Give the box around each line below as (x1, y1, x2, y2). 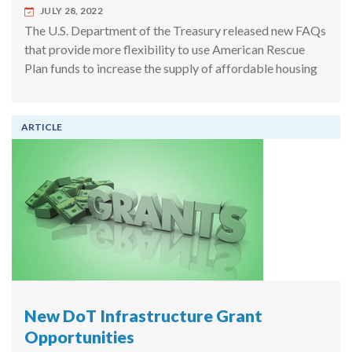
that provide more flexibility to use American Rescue (24, 42, 305, 57)
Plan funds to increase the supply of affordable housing (24, 60, 317, 76)
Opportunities (24, 327, 134, 348)
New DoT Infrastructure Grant (24, 306, 262, 327)
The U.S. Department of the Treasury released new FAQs (24, 23, 326, 38)
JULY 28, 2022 (40, 5, 103, 17)
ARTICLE (21, 121, 62, 134)
